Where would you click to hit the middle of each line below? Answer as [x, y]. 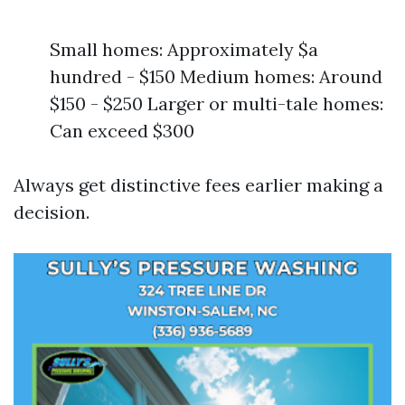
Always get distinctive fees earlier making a [198, 185]
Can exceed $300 [122, 131]
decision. [52, 212]
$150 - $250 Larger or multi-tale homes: [217, 104]
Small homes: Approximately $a [184, 49]
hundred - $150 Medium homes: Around [216, 76]
